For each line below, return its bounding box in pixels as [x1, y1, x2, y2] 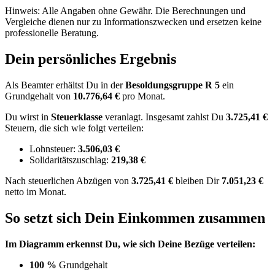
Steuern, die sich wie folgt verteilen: [5, 122, 144, 133]
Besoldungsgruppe [125, 79, 205, 90]
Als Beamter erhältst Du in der [5, 79, 125, 90]
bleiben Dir [173, 175, 222, 186]
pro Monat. [120, 90, 165, 101]
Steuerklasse [51, 111, 105, 122]
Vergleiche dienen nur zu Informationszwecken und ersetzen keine [5, 17, 261, 28]
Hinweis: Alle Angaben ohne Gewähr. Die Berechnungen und [5, 6, 246, 17]
